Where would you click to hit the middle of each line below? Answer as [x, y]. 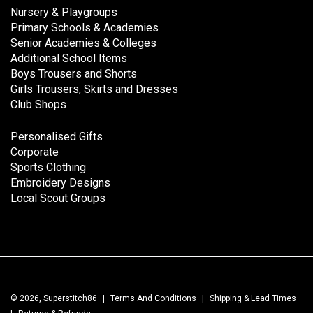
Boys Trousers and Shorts [74, 73]
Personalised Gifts [57, 136]
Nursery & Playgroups [64, 12]
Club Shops [38, 104]
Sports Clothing [48, 167]
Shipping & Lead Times [253, 298]
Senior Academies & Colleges [83, 43]
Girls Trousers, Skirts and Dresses [94, 89]
